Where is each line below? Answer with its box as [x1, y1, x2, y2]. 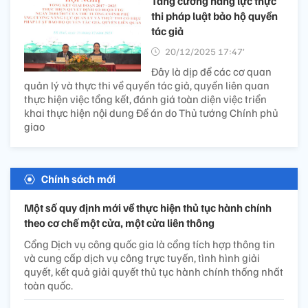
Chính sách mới [41, 172, 115, 186]
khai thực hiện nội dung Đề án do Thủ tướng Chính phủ [24, 106, 278, 120]
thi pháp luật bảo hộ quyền [151, 9, 278, 23]
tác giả [151, 24, 184, 38]
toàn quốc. [24, 278, 73, 293]
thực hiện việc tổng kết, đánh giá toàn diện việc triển [24, 92, 267, 107]
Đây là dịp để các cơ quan [151, 65, 272, 79]
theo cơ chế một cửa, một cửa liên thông [24, 216, 214, 230]
